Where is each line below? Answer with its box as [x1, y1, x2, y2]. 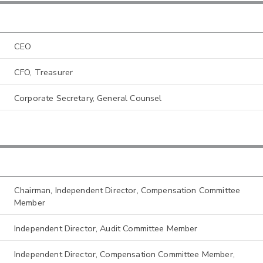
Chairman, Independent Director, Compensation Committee [14, 184, 241, 197]
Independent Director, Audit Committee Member [14, 222, 198, 235]
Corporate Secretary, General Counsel [14, 92, 162, 104]
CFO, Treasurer [14, 66, 73, 78]
